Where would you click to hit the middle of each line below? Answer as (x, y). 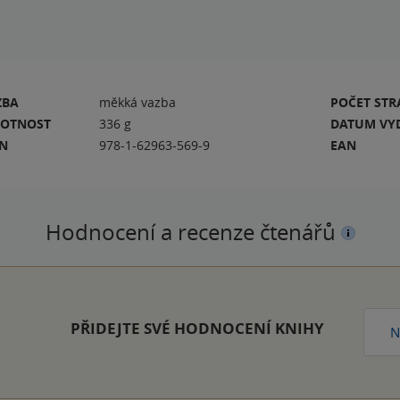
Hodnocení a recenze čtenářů (193, 232)
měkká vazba (138, 102)
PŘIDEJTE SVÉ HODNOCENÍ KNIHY (197, 328)
